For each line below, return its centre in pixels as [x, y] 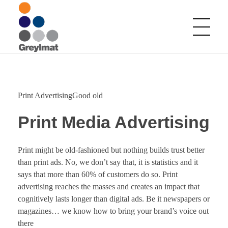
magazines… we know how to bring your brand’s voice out [113, 211]
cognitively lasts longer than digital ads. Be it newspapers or [114, 198]
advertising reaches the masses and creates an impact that [109, 186]
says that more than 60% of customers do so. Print [98, 174]
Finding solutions [25, 82]
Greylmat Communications [33, 83]
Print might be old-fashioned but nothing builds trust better [111, 150]
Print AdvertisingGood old [60, 95]
